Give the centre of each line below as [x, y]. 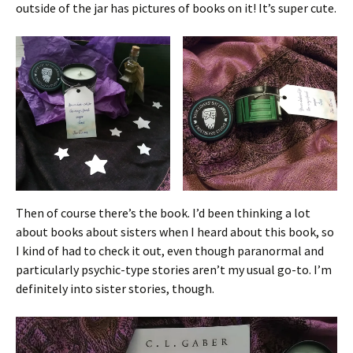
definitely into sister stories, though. [115, 288]
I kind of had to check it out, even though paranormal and [170, 250]
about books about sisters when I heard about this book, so [175, 231]
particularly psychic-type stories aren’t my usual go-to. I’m [174, 269]
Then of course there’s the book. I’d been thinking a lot [163, 212]
